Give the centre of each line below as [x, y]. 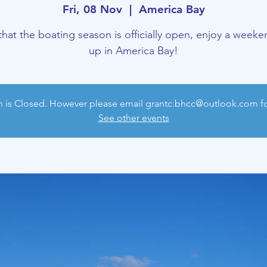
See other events [133, 118]
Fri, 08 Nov [92, 9]
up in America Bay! [133, 51]
